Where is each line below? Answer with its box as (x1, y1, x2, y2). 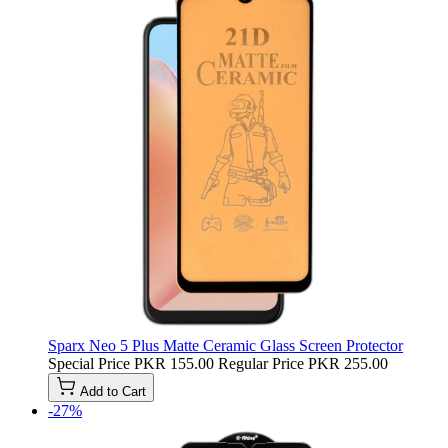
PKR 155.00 (134, 354, 214, 372)
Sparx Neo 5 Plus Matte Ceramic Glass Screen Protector (48, 336, 403, 354)
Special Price (48, 354, 130, 372)
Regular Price (218, 354, 304, 372)
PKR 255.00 (308, 354, 388, 372)
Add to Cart (80, 383, 146, 399)
